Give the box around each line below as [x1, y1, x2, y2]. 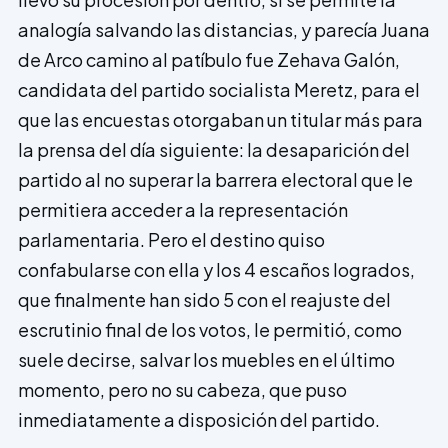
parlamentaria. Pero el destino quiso [18, 228, 325, 251]
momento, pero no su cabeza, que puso [18, 378, 347, 401]
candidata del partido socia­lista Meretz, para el [18, 78, 420, 101]
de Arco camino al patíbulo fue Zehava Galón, [18, 48, 400, 71]
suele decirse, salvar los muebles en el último [18, 348, 395, 371]
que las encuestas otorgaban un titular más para [18, 108, 423, 131]
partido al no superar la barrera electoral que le [18, 168, 413, 191]
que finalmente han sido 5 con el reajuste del [18, 288, 391, 311]
